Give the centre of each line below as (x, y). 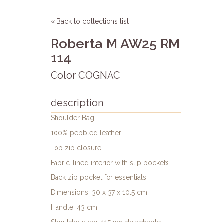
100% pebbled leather (86, 133)
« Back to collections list (90, 22)
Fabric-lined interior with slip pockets (110, 163)
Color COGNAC (85, 76)
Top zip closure (76, 148)
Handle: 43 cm (74, 207)
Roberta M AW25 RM (115, 44)
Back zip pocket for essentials (98, 178)
